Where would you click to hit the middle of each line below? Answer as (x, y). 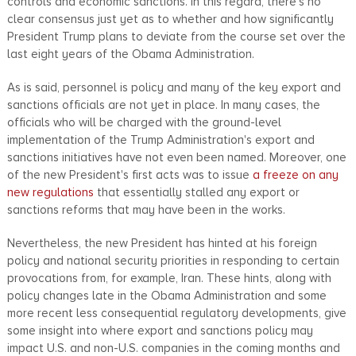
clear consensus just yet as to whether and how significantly (170, 19)
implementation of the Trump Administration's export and (161, 139)
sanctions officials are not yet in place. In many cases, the (163, 104)
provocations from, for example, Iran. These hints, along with (169, 278)
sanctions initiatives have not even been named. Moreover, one (176, 157)
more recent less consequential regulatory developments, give (176, 313)
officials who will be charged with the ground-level (144, 122)
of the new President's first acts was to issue (130, 174)
